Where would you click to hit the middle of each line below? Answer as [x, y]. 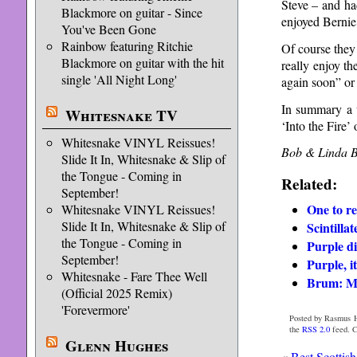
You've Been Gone [108, 29]
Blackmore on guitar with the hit [142, 63]
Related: [309, 184]
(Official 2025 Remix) [116, 293]
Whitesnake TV [121, 116]
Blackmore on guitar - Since [131, 12]
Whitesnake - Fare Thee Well [134, 276]
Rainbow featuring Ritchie [127, 46]
